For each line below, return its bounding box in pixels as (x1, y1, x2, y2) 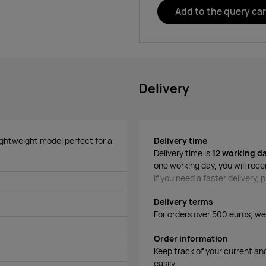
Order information (154, 233, 228, 245)
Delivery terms (154, 197, 213, 208)
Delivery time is (154, 147, 212, 159)
